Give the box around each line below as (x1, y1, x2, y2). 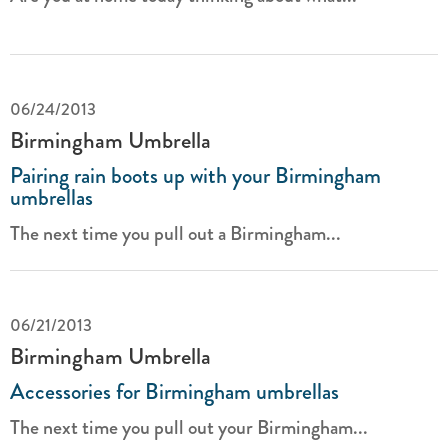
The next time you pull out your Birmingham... (10, 413, 368, 442)
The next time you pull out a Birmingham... (10, 219, 341, 248)
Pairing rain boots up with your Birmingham (10, 159, 381, 192)
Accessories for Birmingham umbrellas (10, 375, 339, 408)
